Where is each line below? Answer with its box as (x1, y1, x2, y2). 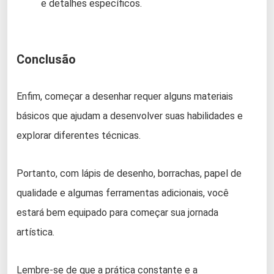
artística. (17, 226, 54, 239)
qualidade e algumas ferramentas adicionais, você (17, 187, 229, 199)
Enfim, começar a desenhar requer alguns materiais (17, 91, 233, 103)
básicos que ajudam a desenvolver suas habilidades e (17, 110, 243, 122)
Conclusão (17, 52, 76, 67)
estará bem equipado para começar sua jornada (17, 207, 218, 219)
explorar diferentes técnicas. (17, 130, 141, 142)
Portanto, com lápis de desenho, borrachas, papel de (17, 168, 242, 180)
